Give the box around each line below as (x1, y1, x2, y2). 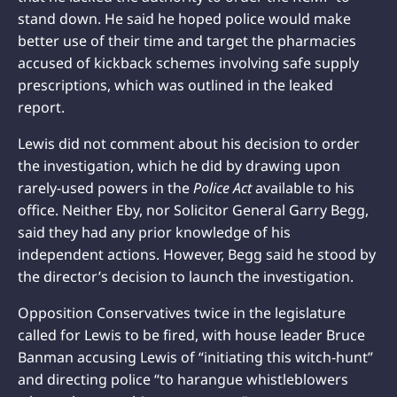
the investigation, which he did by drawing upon (18, 155, 340, 175)
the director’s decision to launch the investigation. (18, 266, 354, 286)
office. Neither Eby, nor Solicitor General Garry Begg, (18, 199, 369, 220)
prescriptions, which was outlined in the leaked (18, 74, 333, 95)
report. (18, 97, 65, 117)
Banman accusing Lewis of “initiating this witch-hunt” (18, 346, 373, 367)
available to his (252, 177, 354, 198)
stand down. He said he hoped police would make (18, 8, 351, 28)
